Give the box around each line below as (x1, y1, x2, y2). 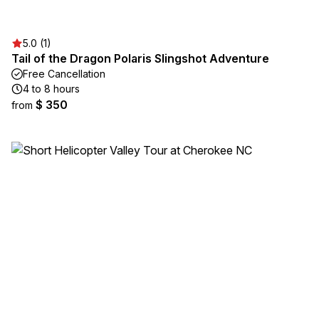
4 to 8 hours (23, 83, 80, 95)
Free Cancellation (23, 68, 105, 80)
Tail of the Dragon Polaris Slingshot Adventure (11, 51, 269, 66)
